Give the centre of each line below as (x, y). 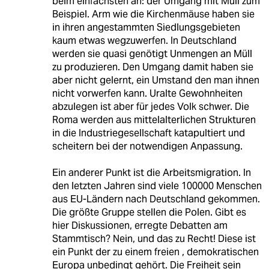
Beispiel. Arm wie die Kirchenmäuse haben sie (153, 14)
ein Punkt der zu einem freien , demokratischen (155, 252)
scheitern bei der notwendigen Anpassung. (147, 147)
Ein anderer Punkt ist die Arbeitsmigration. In (151, 173)
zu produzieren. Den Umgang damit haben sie (153, 67)
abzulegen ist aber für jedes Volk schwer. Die (150, 107)
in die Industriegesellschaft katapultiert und (148, 133)
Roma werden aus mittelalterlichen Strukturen (154, 120)
